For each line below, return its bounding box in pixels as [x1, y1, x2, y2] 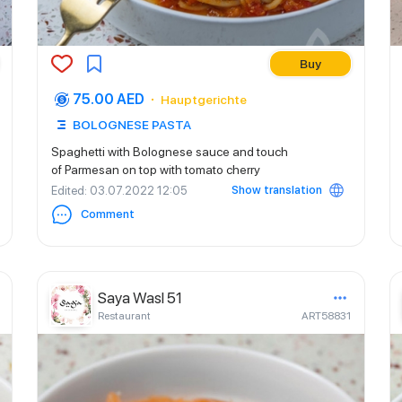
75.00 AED [73, 91, 144, 108]
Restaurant [98, 310, 151, 322]
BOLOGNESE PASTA [73, 118, 191, 132]
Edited [51, 183, 84, 197]
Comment [81, 207, 135, 221]
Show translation [232, 183, 322, 197]
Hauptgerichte [161, 92, 247, 107]
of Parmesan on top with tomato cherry [51, 162, 260, 177]
